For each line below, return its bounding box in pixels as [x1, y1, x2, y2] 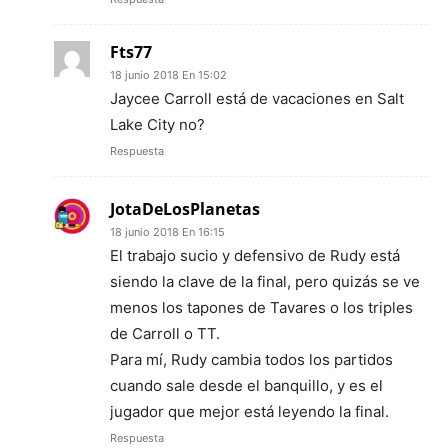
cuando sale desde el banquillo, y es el [110, 375, 383, 395]
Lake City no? [110, 114, 205, 134]
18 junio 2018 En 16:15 [110, 224, 225, 239]
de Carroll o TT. [110, 323, 220, 343]
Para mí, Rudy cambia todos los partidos [110, 349, 393, 369]
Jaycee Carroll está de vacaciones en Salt [110, 88, 404, 108]
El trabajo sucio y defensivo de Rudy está [110, 245, 400, 265]
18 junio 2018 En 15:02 [110, 67, 227, 82]
